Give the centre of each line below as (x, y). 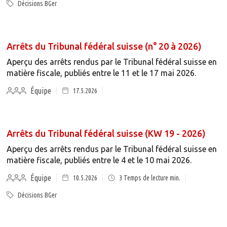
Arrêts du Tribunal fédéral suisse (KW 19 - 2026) (106, 133)
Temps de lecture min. (151, 178)
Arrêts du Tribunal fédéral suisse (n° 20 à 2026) (104, 46)
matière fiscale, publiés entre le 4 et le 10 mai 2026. (99, 160)
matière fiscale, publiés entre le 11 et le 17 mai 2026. (101, 73)
